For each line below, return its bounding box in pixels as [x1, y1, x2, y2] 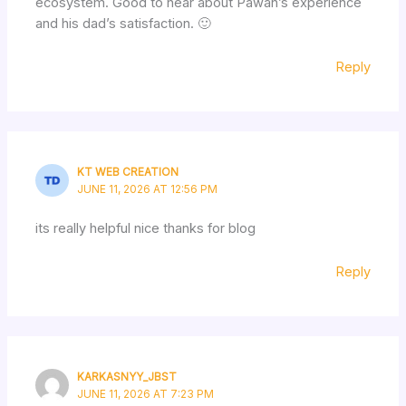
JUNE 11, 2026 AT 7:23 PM [77, 387, 215, 401]
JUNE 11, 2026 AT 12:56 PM [77, 182, 218, 196]
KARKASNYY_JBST [77, 370, 178, 383]
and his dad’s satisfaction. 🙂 [35, 14, 212, 32]
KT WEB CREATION [77, 165, 179, 179]
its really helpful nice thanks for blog [35, 219, 256, 237]
